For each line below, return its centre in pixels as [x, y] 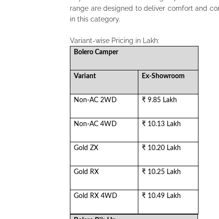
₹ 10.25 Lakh [162, 172]
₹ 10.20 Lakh [162, 148]
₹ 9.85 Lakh [160, 100]
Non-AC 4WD [96, 124]
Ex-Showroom [164, 76]
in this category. [95, 19]
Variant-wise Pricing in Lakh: [115, 41]
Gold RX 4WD [96, 196]
